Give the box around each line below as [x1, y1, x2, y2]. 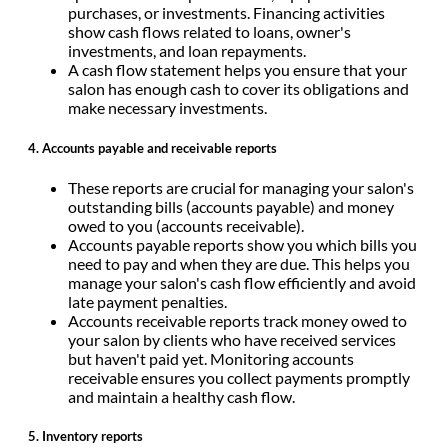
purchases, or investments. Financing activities [68, 3, 385, 23]
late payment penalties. [68, 291, 230, 311]
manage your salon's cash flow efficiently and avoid [68, 272, 416, 292]
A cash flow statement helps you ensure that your [68, 60, 407, 80]
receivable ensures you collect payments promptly [68, 367, 410, 387]
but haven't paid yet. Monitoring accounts [68, 348, 354, 368]
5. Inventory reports [28, 427, 143, 444]
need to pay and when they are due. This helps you [68, 253, 410, 273]
